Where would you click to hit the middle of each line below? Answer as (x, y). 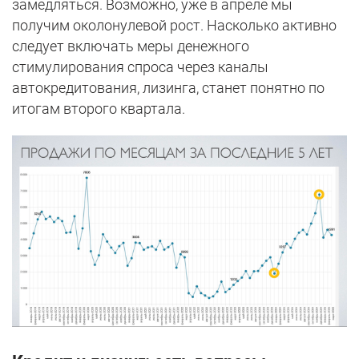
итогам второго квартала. (99, 108)
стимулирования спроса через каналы (140, 67)
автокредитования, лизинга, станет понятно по (168, 87)
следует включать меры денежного (131, 46)
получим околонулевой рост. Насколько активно (174, 25)
